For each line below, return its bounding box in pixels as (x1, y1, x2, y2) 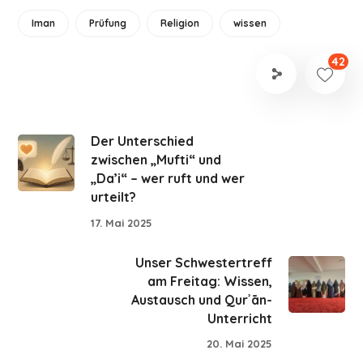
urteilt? (91, 189, 137, 205)
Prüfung (89, 17, 127, 29)
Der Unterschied (91, 133, 194, 149)
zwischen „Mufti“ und (91, 152, 222, 168)
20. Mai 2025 (206, 337, 272, 351)
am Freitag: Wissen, (147, 272, 272, 289)
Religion (160, 17, 200, 29)
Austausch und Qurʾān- (130, 291, 272, 308)
